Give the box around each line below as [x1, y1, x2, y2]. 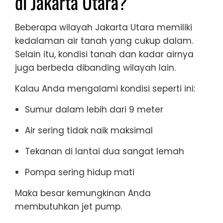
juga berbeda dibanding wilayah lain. [15, 61, 176, 74]
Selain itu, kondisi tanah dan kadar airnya [15, 48, 194, 60]
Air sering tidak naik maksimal [25, 124, 153, 136]
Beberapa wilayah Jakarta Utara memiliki [15, 21, 192, 33]
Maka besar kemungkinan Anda [15, 187, 151, 199]
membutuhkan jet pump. [15, 200, 122, 213]
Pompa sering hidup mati [25, 166, 134, 178]
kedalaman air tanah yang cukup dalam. [15, 34, 193, 47]
